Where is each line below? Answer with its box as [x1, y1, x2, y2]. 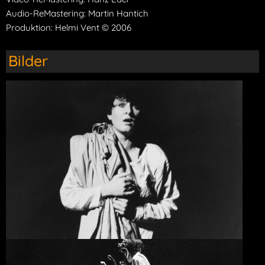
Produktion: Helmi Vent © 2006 [6, 21, 131, 33]
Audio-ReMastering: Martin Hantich [6, 7, 148, 19]
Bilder [8, 51, 48, 70]
